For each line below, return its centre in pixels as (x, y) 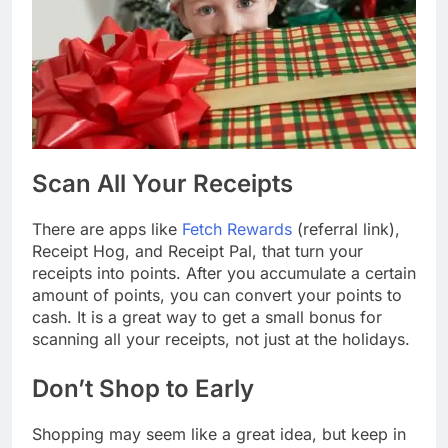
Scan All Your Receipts (162, 184)
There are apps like (107, 228)
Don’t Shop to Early (143, 388)
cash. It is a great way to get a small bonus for (207, 316)
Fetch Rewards (237, 228)
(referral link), (346, 228)
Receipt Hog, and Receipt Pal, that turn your (197, 250)
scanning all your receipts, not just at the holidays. (221, 338)
